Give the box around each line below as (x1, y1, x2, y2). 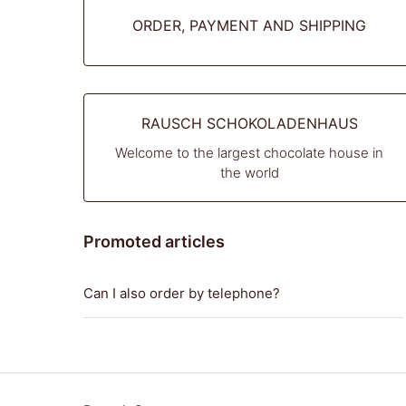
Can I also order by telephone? (83, 285, 280, 302)
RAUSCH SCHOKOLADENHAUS (140, 114, 358, 132)
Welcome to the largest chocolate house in (115, 144, 384, 161)
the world (219, 164, 279, 181)
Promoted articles (83, 232, 225, 251)
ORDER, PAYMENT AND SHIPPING (132, 16, 367, 34)
